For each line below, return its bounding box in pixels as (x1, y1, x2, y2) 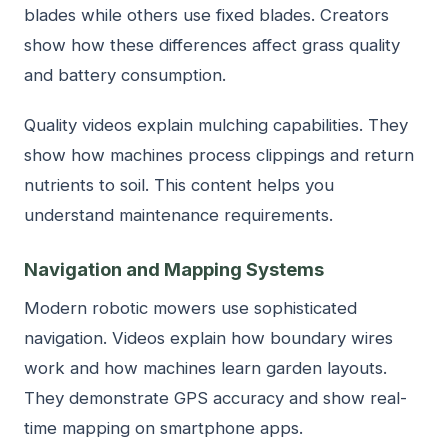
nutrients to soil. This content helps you (24, 175, 334, 196)
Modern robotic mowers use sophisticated (24, 298, 357, 319)
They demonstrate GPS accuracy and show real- (24, 388, 407, 409)
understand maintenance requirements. (24, 205, 333, 226)
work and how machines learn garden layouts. (24, 358, 387, 379)
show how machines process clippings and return (24, 145, 414, 166)
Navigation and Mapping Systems (24, 258, 324, 281)
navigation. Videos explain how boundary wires (24, 328, 393, 349)
